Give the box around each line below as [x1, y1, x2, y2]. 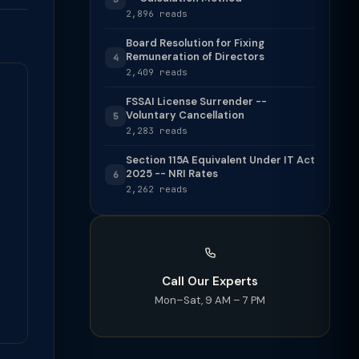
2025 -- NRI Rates [126, 167, 218, 180]
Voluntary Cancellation [126, 108, 244, 122]
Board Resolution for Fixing [126, 36, 264, 50]
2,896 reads [126, 8, 188, 19]
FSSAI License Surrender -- [126, 95, 267, 108]
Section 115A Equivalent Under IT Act [126, 153, 315, 167]
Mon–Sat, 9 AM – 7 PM [155, 293, 265, 307]
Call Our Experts [162, 273, 258, 289]
